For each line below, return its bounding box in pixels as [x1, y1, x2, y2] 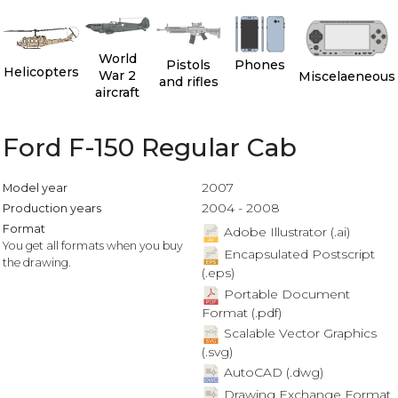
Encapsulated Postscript [219, 246, 375, 263]
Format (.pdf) [201, 304, 282, 321]
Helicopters [3, 64, 79, 81]
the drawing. [2, 255, 71, 269]
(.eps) [201, 265, 235, 282]
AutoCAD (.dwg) [219, 364, 323, 381]
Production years [2, 201, 101, 215]
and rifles [158, 74, 219, 91]
